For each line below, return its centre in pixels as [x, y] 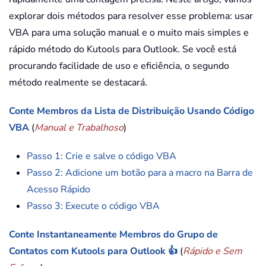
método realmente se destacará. [78, 83]
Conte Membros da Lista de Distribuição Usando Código [132, 111]
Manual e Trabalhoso [79, 128]
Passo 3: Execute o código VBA [93, 206]
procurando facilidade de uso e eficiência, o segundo [119, 66]
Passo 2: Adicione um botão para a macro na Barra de [140, 173]
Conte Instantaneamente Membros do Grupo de [113, 235]
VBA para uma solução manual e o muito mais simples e [129, 33]
